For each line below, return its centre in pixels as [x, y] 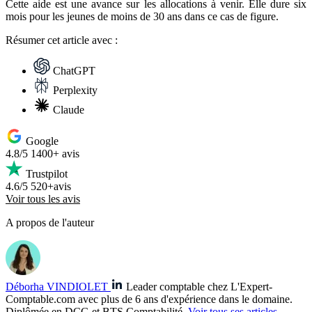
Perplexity [75, 91]
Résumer [25, 40]
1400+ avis [55, 154]
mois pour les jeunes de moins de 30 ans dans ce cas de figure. [142, 17]
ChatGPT [74, 71]
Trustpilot [47, 174]
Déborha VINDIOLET [57, 287]
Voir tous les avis [43, 199]
